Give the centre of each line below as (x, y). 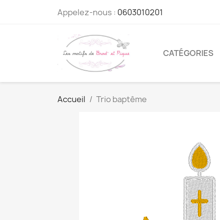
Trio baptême (122, 99)
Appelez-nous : (87, 12)
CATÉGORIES (188, 53)
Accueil (71, 99)
